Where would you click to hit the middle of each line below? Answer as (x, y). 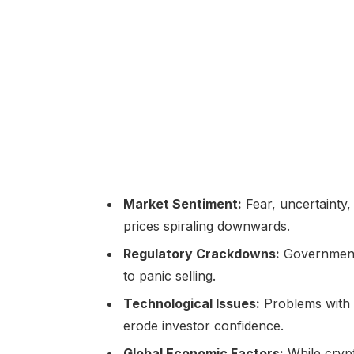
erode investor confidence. (203, 326)
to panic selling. (169, 276)
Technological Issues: (191, 304)
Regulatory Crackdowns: (201, 254)
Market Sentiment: (182, 204)
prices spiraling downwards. (206, 226)
